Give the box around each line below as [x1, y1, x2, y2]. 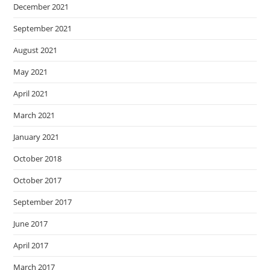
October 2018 [13, 152, 62, 164]
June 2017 [13, 218, 48, 229]
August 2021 [13, 44, 58, 55]
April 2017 [13, 239, 49, 251]
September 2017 [13, 196, 72, 207]
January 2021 [13, 131, 60, 142]
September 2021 [13, 22, 72, 34]
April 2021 [13, 87, 49, 99]
